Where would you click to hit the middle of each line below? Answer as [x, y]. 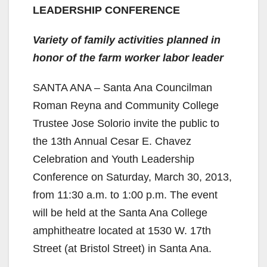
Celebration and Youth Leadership [114, 159]
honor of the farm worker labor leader [128, 58]
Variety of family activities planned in [127, 40]
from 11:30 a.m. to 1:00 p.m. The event [125, 195]
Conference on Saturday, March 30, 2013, [132, 177]
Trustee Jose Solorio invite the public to [126, 123]
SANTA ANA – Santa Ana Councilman [122, 87]
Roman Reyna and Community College [126, 105]
